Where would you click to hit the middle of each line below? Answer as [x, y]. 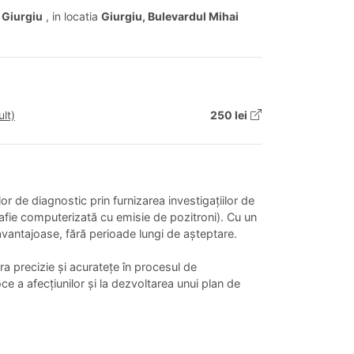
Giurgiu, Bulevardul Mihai [170, 16]
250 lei [229, 115]
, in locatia [72, 16]
